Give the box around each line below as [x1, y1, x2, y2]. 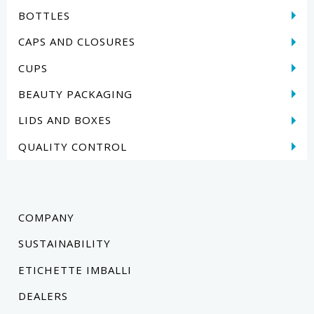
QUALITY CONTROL [18, 139, 127, 153]
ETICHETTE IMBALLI [18, 262, 132, 277]
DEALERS [18, 289, 68, 303]
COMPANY [18, 210, 74, 225]
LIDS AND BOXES [18, 113, 111, 128]
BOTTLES [18, 8, 70, 22]
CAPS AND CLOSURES [18, 34, 135, 49]
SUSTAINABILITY [18, 236, 111, 251]
